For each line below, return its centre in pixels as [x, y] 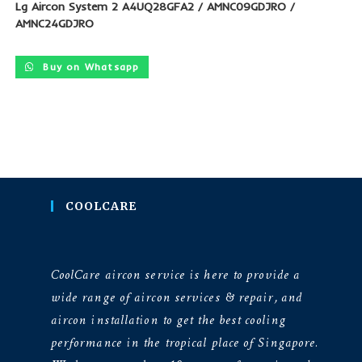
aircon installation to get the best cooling [168, 320]
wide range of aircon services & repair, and [177, 297]
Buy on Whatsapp [89, 67]
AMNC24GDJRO [54, 24]
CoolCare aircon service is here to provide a [175, 275]
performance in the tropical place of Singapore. [184, 343]
